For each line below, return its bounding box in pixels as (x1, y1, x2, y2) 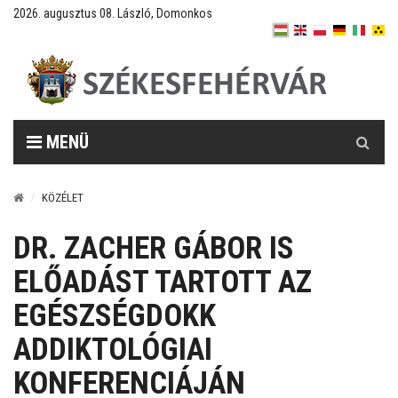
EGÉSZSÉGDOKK (13, 298, 216, 334)
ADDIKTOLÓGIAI (13, 331, 212, 368)
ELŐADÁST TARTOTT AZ (13, 264, 312, 300)
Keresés (340, 121, 386, 137)
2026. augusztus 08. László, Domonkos (13, 6, 212, 20)
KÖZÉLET (42, 191, 84, 204)
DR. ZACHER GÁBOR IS (13, 230, 294, 267)
